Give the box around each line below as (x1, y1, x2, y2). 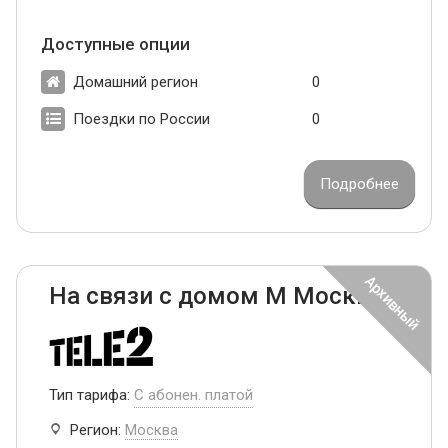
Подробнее (320, 175, 399, 194)
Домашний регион (73, 73, 198, 92)
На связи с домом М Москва (49, 282, 383, 311)
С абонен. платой (134, 386, 253, 405)
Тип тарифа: (49, 386, 134, 405)
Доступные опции (41, 34, 190, 55)
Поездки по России (73, 110, 210, 129)
